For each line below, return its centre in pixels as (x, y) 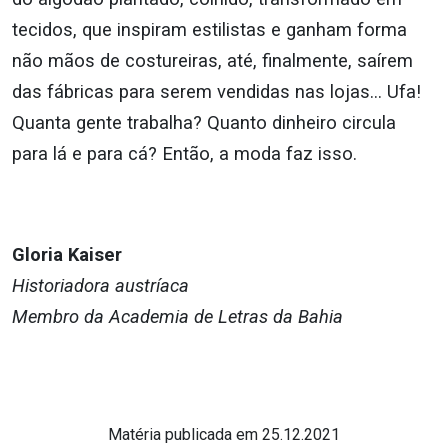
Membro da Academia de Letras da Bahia (177, 317)
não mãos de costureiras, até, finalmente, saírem (212, 61)
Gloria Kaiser (67, 255)
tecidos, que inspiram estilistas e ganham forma (209, 30)
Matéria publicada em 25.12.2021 (224, 435)
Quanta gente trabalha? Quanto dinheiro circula (204, 123)
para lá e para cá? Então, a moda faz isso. (184, 154)
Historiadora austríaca (100, 286)
